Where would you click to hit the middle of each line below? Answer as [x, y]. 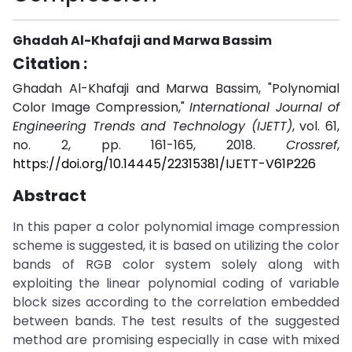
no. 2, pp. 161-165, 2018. [149, 145]
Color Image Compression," [101, 107]
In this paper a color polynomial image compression [176, 227]
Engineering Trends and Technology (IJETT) [152, 126]
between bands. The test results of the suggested [176, 321]
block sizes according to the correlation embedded [176, 302]
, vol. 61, [316, 126]
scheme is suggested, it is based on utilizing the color [176, 246]
